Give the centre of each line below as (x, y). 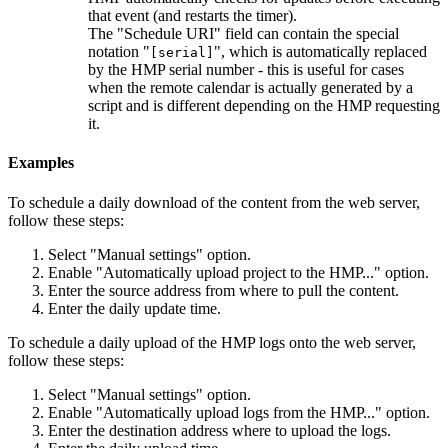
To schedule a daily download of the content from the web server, (214, 202)
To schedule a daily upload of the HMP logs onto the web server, (212, 342)
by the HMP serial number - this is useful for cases (246, 70)
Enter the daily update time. (134, 308)
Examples (41, 163)
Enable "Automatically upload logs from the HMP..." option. (239, 412)
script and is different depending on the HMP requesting (264, 106)
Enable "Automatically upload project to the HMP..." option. (238, 272)
